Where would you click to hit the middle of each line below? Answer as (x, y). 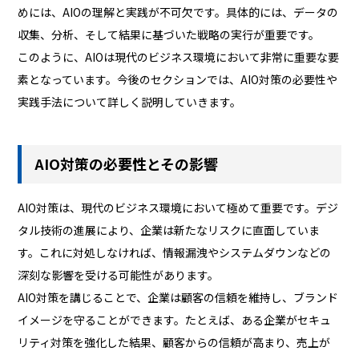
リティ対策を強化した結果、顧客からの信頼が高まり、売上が (174, 343)
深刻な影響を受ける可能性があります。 (119, 275)
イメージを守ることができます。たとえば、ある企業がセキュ (175, 320)
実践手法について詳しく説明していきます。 (130, 101)
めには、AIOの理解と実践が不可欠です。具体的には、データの (178, 12)
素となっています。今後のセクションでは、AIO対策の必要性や (178, 79)
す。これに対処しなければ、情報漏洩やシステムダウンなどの (175, 253)
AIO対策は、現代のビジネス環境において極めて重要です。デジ (178, 208)
